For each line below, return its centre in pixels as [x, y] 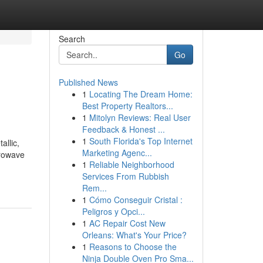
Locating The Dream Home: [141, 94]
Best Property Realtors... [127, 106]
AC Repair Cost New [127, 223]
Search [72, 39]
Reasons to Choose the [133, 247]
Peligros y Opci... [113, 211]
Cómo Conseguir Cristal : [136, 200]
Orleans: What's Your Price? [134, 235]
